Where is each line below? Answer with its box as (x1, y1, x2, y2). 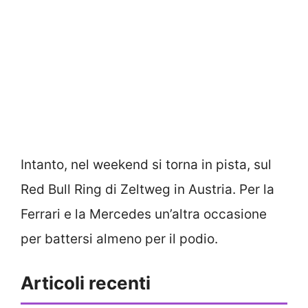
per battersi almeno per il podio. (21, 230, 218, 247)
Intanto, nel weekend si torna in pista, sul (21, 156, 272, 173)
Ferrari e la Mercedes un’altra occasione (21, 206, 267, 222)
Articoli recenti (21, 272, 151, 294)
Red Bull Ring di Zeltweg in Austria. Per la (21, 181, 274, 197)
